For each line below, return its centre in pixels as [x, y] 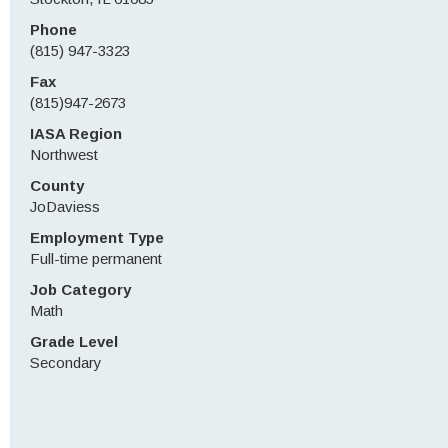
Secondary [66, 362]
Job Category [80, 289]
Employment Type [97, 237]
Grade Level [74, 341]
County [57, 185]
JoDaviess [65, 206]
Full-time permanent [96, 258]
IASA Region [76, 133]
